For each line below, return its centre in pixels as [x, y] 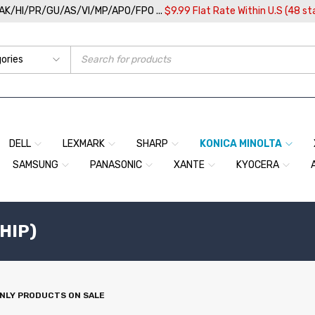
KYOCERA [258, 165]
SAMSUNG [36, 165]
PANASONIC [116, 165]
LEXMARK [84, 144]
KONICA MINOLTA [241, 144]
